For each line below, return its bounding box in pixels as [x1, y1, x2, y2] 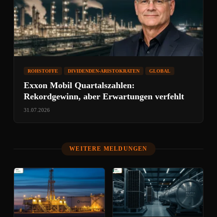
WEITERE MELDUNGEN [69, 145, 148, 152]
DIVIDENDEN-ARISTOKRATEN [68, 68, 139, 74]
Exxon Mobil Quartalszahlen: [24, 80, 135, 90]
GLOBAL [149, 68, 170, 74]
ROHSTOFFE [28, 68, 58, 74]
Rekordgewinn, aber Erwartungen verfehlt [24, 92, 184, 101]
